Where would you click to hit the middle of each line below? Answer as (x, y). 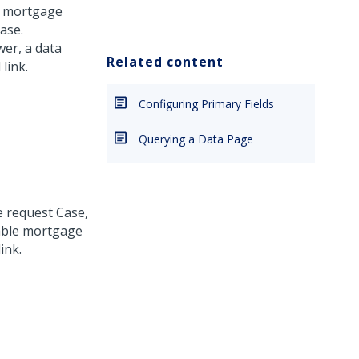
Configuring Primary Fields (206, 104)
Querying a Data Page (196, 139)
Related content (165, 62)
